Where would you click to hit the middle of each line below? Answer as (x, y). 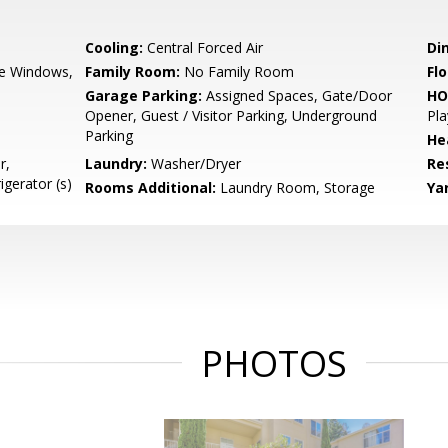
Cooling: (114, 47)
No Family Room (237, 71)
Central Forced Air (203, 47)
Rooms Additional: (151, 187)
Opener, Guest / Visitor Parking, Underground (231, 115)
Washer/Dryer (194, 163)
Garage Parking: (144, 95)
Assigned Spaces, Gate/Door (297, 95)
